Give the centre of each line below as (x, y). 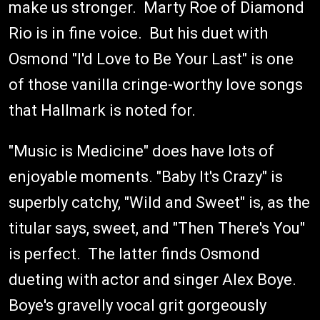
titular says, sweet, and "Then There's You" (157, 228)
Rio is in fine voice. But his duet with (138, 33)
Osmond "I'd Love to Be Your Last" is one (151, 59)
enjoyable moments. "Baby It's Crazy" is (146, 177)
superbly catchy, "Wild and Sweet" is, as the (159, 202)
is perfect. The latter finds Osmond (134, 254)
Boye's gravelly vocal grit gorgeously (137, 305)
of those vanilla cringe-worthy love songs (156, 85)
